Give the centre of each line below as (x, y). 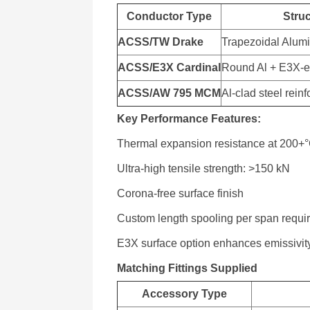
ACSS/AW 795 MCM (170, 93)
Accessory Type (185, 294)
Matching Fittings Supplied (188, 268)
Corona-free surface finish (181, 193)
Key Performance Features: (189, 119)
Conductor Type (170, 16)
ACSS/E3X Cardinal (170, 67)
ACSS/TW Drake (161, 42)
